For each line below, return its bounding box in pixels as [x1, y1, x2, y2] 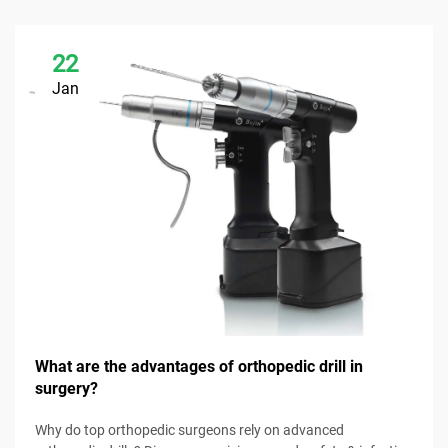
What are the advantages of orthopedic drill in [35, 356, 363, 376]
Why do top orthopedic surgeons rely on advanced [35, 421, 344, 438]
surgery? [35, 378, 98, 398]
